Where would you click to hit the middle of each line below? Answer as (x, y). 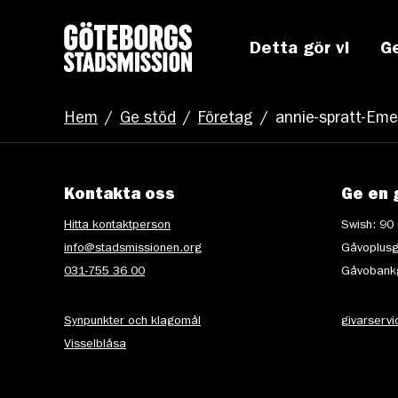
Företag (226, 120)
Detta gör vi (299, 50)
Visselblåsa (95, 345)
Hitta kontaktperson (117, 226)
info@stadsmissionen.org (133, 249)
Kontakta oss (119, 196)
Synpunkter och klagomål (132, 322)
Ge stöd (148, 120)
